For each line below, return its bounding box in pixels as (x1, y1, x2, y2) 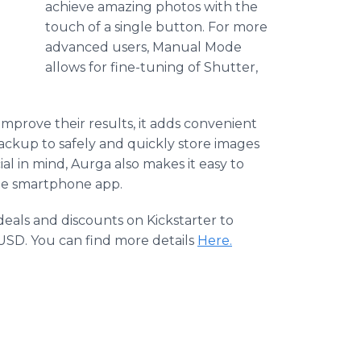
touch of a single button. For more (45, 19, 268, 35)
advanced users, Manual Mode (45, 39, 242, 55)
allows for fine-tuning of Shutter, (45, 60, 258, 75)
